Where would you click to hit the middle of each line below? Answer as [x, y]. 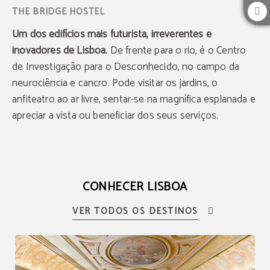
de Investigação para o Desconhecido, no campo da [126, 67]
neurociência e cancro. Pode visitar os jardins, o [115, 83]
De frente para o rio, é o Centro [177, 51]
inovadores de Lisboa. [60, 51]
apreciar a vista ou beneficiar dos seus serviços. [115, 116]
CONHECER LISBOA [135, 187]
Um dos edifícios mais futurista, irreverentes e [112, 35]
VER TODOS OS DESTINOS [135, 212]
